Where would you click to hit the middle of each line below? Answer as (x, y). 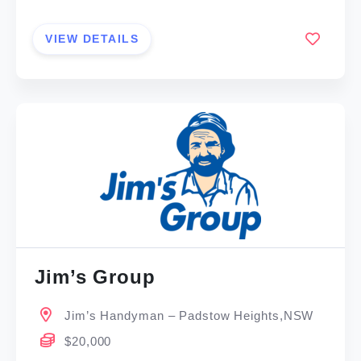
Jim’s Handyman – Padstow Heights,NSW (189, 316)
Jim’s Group (95, 277)
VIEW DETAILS (92, 38)
